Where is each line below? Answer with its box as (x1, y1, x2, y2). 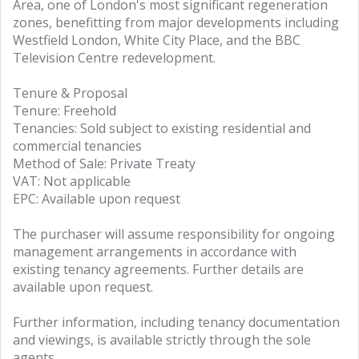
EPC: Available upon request (13, 190, 180, 208)
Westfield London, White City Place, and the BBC (13, 31, 301, 49)
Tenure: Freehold (13, 102, 116, 119)
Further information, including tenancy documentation (13, 313, 340, 331)
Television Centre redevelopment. (13, 49, 216, 67)
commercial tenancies (13, 137, 142, 155)
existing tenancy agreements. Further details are (13, 260, 304, 278)
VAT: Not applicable (13, 172, 131, 190)
